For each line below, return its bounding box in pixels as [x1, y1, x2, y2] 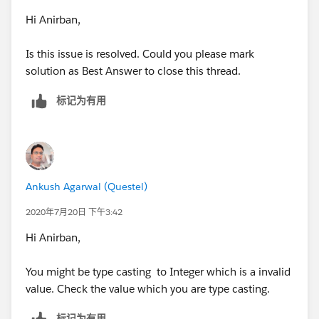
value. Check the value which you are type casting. [26, 281, 270, 296]
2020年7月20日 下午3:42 [26, 205, 122, 218]
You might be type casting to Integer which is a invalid [26, 264, 291, 278]
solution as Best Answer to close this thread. [26, 63, 241, 78]
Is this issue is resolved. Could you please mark [26, 46, 254, 61]
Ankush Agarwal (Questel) [26, 179, 147, 193]
